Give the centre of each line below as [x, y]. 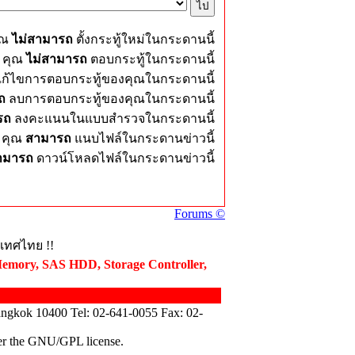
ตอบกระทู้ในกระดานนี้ [151, 59]
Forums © [200, 214]
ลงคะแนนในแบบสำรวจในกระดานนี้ [113, 118]
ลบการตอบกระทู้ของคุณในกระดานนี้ [110, 99]
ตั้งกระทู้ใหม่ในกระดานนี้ [144, 39]
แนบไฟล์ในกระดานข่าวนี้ [145, 138]
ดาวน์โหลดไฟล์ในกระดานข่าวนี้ [126, 158]
